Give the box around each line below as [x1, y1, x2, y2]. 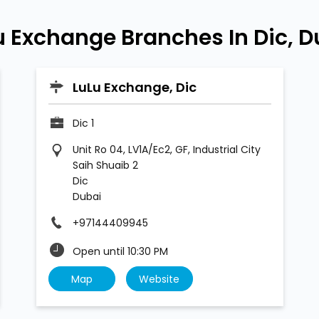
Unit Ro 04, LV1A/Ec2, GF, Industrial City [72, 142, 261, 157]
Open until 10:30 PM [72, 244, 168, 259]
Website [139, 272, 179, 287]
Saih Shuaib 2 [72, 158, 138, 173]
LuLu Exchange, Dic [72, 78, 197, 97]
